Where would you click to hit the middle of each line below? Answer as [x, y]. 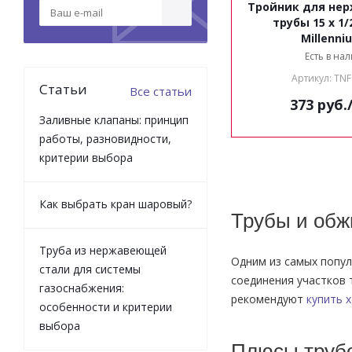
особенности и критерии [106, 307]
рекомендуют [267, 299]
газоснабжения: [82, 288]
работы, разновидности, [105, 139]
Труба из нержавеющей [103, 250]
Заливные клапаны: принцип [114, 120]
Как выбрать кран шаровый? [115, 204]
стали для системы [90, 269]
